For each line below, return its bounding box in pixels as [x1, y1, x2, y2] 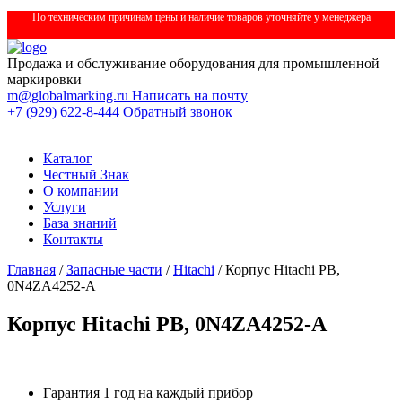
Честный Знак [43, 167, 129, 182]
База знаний [43, 215, 117, 231]
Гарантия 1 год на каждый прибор [43, 384, 253, 400]
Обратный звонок [123, 104, 232, 119]
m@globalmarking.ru [7, 88, 132, 103]
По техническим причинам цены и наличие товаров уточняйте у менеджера [31, 11, 371, 23]
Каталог [43, 151, 92, 166]
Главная [7, 262, 56, 277]
